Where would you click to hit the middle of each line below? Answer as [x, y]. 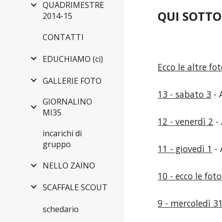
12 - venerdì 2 [186, 121]
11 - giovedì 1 [185, 149]
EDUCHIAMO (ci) [73, 59]
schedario [61, 209]
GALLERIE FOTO [72, 81]
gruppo [57, 144]
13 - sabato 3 [185, 94]
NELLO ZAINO [69, 166]
